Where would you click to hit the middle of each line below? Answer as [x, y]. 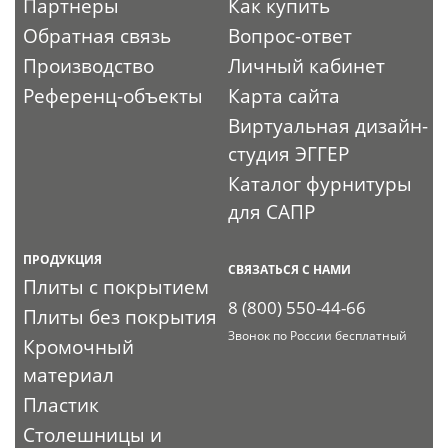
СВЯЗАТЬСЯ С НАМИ [290, 269]
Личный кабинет [307, 65]
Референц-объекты [113, 95]
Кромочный [79, 346]
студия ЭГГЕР [289, 153]
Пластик [61, 404]
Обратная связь [97, 35]
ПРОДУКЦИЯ [63, 259]
